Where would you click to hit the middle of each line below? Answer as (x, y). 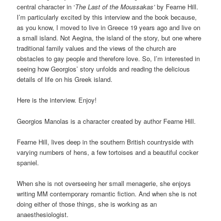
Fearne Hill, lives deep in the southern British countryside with (105, 142)
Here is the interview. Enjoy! (57, 100)
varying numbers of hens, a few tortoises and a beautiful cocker (108, 152)
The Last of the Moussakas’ (115, 7)
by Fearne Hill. (177, 7)
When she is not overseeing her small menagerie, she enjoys (104, 183)
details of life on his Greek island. (65, 79)
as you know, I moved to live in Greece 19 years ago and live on (109, 28)
